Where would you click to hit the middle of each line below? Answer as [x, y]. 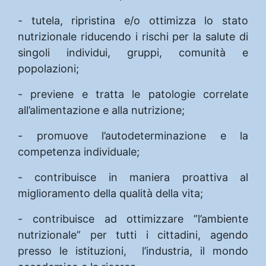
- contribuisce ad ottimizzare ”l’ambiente [133, 218]
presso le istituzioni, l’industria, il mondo [133, 251]
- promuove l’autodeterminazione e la [133, 135]
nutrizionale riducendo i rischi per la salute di [133, 36]
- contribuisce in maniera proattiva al [133, 177]
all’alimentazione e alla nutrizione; [101, 110]
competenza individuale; [79, 151]
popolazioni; [48, 68]
